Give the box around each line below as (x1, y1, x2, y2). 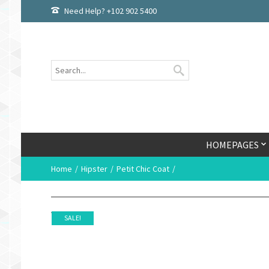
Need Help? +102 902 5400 (64, 5, 157, 16)
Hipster (80, 163, 107, 174)
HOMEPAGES (205, 139, 259, 151)
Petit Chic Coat (116, 163, 169, 174)
